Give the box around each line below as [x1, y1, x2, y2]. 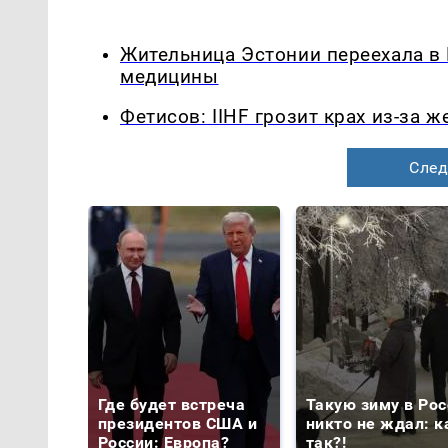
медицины [120, 65, 219, 88]
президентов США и [98, 414, 258, 434]
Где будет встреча [98, 395, 246, 415]
